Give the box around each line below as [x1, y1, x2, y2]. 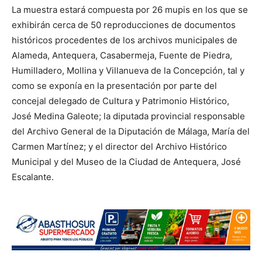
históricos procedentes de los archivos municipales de [12, 35, 237, 46]
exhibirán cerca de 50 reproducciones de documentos [12, 19, 236, 31]
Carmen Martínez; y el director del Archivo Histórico [12, 141, 227, 153]
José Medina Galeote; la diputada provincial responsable [12, 111, 245, 122]
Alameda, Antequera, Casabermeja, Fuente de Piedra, [12, 50, 232, 61]
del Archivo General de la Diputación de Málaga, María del [12, 126, 250, 137]
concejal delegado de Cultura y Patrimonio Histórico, [12, 95, 229, 107]
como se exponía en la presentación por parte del [12, 80, 217, 92]
